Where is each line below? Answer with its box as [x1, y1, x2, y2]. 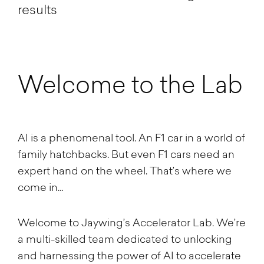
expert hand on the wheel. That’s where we [18, 166, 232, 177]
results [18, 4, 57, 18]
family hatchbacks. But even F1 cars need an [18, 149, 235, 161]
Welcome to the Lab [18, 75, 243, 99]
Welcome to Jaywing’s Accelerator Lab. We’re [18, 217, 246, 229]
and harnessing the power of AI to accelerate [18, 250, 241, 262]
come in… [18, 182, 64, 194]
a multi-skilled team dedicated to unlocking [18, 234, 232, 246]
